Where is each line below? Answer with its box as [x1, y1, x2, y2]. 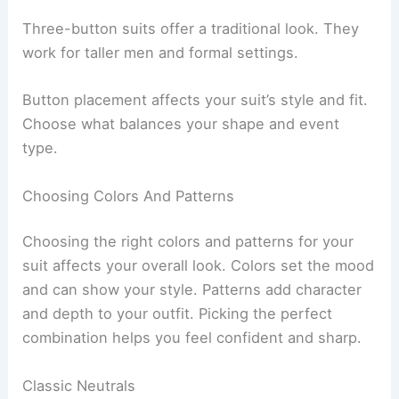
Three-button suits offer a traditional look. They [22, 20, 360, 38]
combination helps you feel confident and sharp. [22, 329, 362, 347]
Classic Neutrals [22, 376, 136, 395]
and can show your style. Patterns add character [22, 281, 362, 299]
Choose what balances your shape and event [22, 115, 340, 134]
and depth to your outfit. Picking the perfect [22, 305, 333, 323]
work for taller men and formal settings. [22, 44, 299, 62]
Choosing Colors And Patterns [22, 186, 235, 205]
